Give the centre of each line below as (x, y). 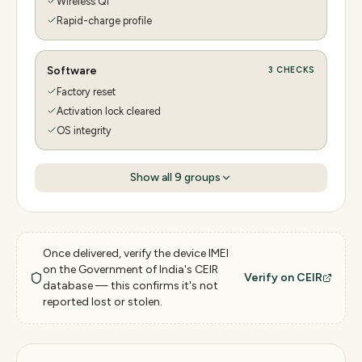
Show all (152, 177)
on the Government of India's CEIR (130, 269)
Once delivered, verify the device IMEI (136, 253)
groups (201, 177)
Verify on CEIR (283, 277)
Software (72, 70)
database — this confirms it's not (130, 285)
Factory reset (86, 91)
